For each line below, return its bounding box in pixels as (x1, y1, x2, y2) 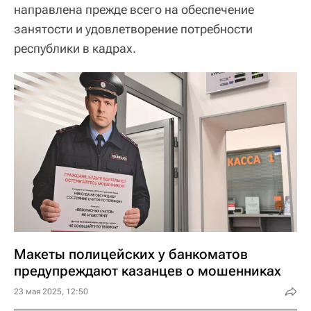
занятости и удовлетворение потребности (14, 22, 253, 36)
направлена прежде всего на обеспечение (14, 2, 254, 17)
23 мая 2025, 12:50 (14, 286, 88, 296)
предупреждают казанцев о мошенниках (14, 262, 281, 279)
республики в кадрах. (14, 41, 136, 56)
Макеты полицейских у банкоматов (14, 245, 248, 262)
